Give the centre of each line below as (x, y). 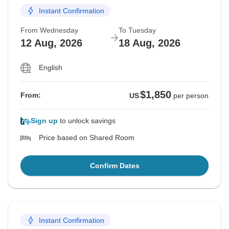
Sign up (44, 121)
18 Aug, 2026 (150, 43)
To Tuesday (137, 30)
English (51, 68)
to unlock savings (87, 121)
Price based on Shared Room (87, 138)
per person (191, 96)
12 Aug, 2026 (51, 43)
